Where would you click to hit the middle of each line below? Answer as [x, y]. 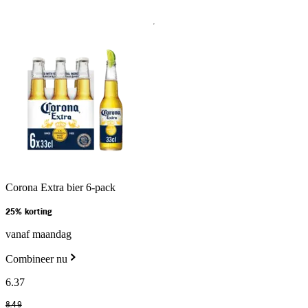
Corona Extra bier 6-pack [60, 188]
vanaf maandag [38, 234]
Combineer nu [36, 259]
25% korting [29, 212]
